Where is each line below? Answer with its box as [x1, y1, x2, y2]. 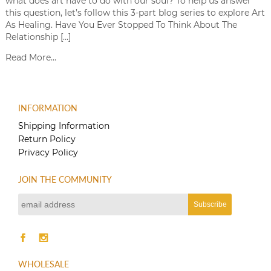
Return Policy [18, 133, 76, 145]
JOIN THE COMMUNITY [18, 174, 113, 184]
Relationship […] [5, 31, 71, 42]
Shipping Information [18, 120, 110, 131]
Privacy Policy [18, 146, 79, 158]
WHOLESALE [18, 258, 70, 269]
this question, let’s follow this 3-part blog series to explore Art [5, 7, 265, 18]
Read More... [5, 51, 56, 63]
